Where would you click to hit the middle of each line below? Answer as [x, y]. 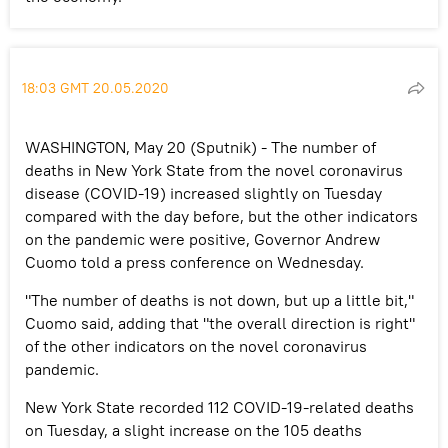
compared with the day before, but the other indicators [221, 215]
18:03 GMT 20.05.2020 [95, 87]
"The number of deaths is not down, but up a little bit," [219, 299]
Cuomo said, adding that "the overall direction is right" [220, 322]
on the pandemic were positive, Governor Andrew [202, 238]
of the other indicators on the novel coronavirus [196, 345]
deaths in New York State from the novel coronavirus [214, 169]
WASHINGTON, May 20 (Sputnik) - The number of [200, 146]
